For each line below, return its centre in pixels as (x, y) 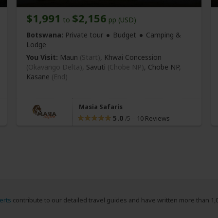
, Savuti (95, 67)
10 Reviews (153, 118)
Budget (125, 35)
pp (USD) (121, 20)
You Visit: (42, 57)
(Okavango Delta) (54, 67)
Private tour (83, 35)
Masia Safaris (101, 107)
